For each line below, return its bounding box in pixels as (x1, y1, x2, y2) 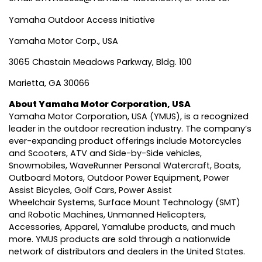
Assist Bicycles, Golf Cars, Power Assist (9, 184, 172, 196)
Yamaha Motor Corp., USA (9, 35, 118, 47)
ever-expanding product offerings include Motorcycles (9, 135, 242, 147)
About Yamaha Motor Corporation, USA (9, 98, 191, 111)
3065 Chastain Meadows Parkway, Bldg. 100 (9, 56, 192, 68)
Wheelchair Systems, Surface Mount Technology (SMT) (9, 196, 240, 209)
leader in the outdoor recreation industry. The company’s (9, 123, 251, 135)
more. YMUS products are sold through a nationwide (9, 233, 230, 246)
